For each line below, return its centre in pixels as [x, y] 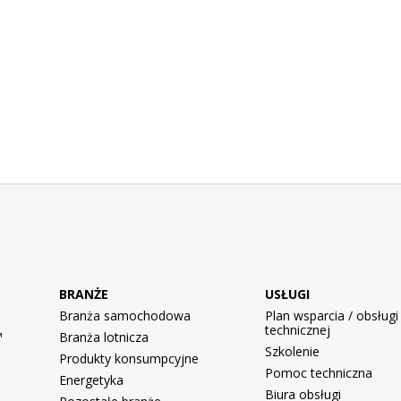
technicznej [297, 329]
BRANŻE [84, 294]
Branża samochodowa [125, 315]
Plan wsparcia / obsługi [331, 315]
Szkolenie [292, 351]
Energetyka [91, 380]
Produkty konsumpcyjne [129, 358]
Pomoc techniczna [318, 372]
